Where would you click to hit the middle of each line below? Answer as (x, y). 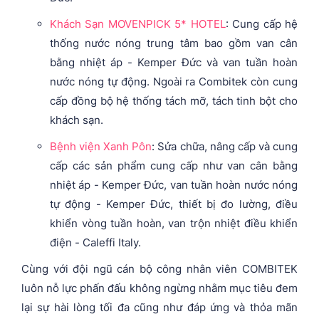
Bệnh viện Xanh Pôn (101, 146)
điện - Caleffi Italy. (95, 242)
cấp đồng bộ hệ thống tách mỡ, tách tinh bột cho (174, 100)
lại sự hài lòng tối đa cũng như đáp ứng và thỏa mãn (159, 307)
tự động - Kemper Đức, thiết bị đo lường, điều (174, 204)
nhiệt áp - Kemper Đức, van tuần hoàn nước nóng (174, 184)
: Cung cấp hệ (262, 23)
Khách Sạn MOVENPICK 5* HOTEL (138, 23)
